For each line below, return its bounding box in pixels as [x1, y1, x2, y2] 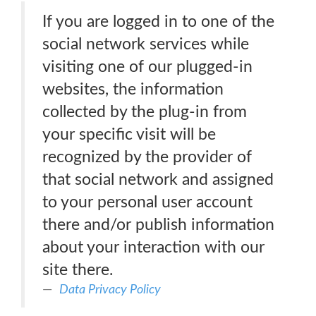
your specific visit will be [42, 126, 216, 142]
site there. [42, 262, 113, 278]
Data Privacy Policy [59, 283, 161, 296]
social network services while [42, 36, 249, 52]
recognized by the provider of [42, 149, 252, 165]
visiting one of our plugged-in [42, 59, 253, 75]
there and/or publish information [42, 217, 274, 233]
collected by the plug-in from [42, 104, 247, 120]
